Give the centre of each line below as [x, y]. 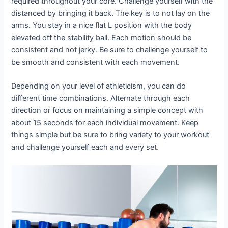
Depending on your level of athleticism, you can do [99, 86]
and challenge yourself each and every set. [85, 147]
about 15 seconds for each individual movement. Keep [105, 123]
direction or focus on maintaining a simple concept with [107, 111]
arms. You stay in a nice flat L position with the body [102, 25]
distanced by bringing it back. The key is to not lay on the [111, 13]
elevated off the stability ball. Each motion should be [102, 37]
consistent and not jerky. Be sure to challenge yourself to [110, 50]
